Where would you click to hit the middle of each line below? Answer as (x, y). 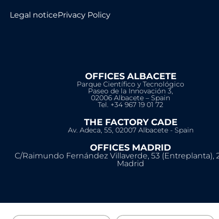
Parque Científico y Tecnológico (131, 84)
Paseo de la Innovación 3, (131, 91)
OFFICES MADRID (131, 148)
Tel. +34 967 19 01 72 (131, 105)
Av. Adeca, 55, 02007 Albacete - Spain (131, 130)
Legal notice (34, 15)
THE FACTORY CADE (131, 122)
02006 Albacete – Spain (131, 98)
